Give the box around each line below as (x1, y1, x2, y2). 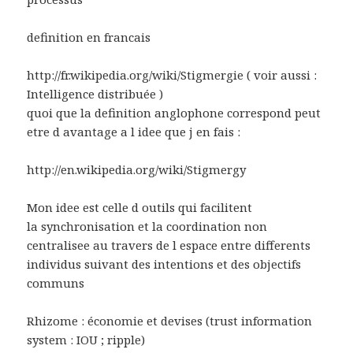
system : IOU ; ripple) (27, 331, 146, 347)
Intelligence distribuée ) (27, 85, 164, 102)
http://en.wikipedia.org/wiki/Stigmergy (27, 161, 247, 177)
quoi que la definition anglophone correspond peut (27, 104, 321, 121)
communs (27, 274, 85, 291)
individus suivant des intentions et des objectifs (27, 255, 302, 272)
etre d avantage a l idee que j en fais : (27, 123, 241, 139)
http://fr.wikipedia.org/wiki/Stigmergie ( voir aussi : (27, 66, 318, 83)
